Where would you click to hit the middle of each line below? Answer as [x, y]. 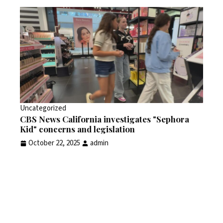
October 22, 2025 [54, 143]
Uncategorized [43, 109]
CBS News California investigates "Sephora [105, 119]
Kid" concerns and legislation [77, 129]
